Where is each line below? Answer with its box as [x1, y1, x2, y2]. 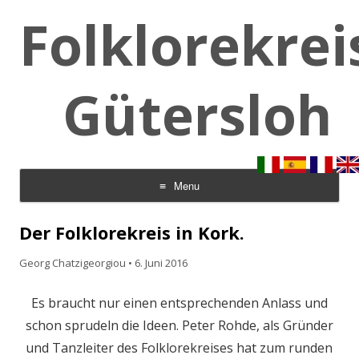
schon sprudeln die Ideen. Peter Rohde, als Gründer [26, 317, 333, 334]
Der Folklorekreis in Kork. [19, 220, 244, 244]
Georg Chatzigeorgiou [19, 256, 126, 270]
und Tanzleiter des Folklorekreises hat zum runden [26, 339, 333, 357]
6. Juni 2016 [135, 256, 188, 270]
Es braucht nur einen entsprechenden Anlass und [31, 294, 328, 312]
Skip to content [19, 200, 98, 216]
